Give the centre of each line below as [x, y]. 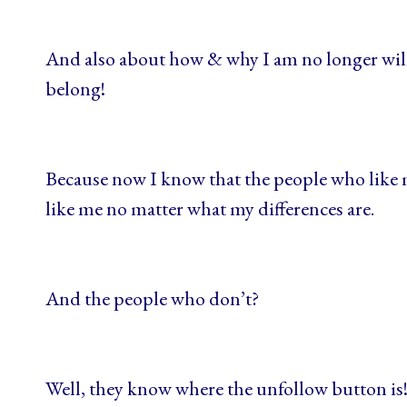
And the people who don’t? [152, 298]
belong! [75, 89]
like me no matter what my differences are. [210, 208]
